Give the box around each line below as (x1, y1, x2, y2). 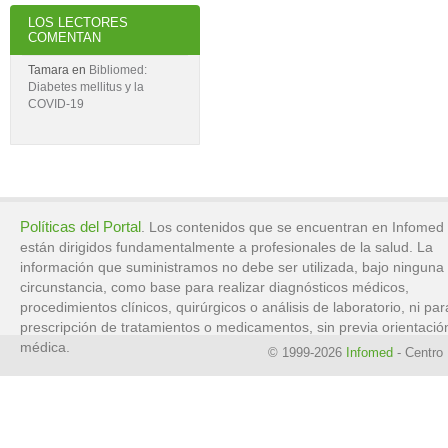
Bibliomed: (89, 63, 147, 78)
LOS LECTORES (28, 14, 128, 30)
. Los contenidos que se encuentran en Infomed (140, 219, 444, 235)
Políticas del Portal (19, 217, 141, 235)
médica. (19, 339, 70, 355)
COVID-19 (28, 97, 84, 112)
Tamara (28, 63, 69, 78)
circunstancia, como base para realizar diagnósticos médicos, (19, 279, 409, 295)
